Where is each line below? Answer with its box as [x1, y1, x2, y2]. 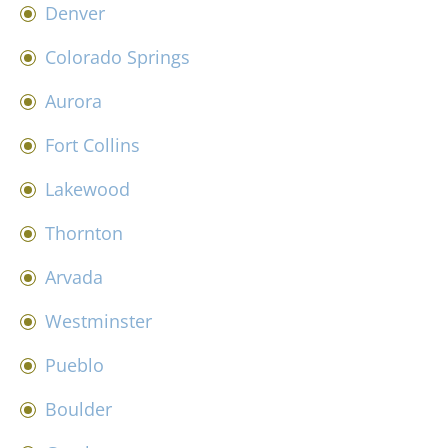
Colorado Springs [45, 44, 190, 69]
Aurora [45, 88, 102, 113]
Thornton [45, 220, 123, 245]
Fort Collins [45, 132, 140, 157]
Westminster [45, 308, 152, 333]
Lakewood [45, 176, 130, 201]
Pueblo [45, 352, 104, 377]
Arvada [45, 264, 103, 289]
